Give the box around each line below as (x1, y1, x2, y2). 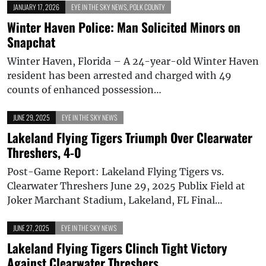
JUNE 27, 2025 (13, 222, 49, 233)
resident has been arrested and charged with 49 (7, 69, 232, 81)
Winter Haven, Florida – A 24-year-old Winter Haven (7, 55, 259, 67)
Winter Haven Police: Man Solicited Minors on (7, 17, 240, 36)
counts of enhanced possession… (7, 83, 161, 96)
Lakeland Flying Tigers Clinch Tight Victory (7, 238, 227, 257)
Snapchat (7, 32, 55, 51)
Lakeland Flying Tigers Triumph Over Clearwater (7, 128, 252, 147)
